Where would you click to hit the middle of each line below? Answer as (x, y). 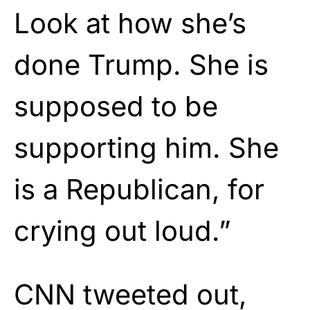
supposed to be (116, 106)
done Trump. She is (141, 64)
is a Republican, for (139, 189)
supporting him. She (146, 147)
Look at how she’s (130, 23)
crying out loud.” (122, 230)
